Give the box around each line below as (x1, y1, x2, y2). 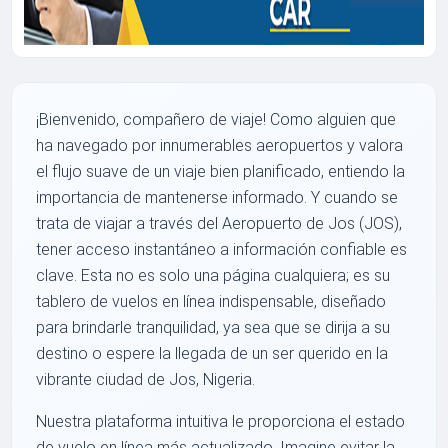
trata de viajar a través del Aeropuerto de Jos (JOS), (36, 214, 403, 234)
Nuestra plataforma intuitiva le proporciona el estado (36, 412, 406, 432)
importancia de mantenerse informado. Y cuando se (36, 188, 399, 208)
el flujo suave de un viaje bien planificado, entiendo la (36, 162, 406, 182)
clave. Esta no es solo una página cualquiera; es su (36, 266, 391, 286)
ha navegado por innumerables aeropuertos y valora (36, 136, 404, 156)
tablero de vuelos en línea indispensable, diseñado (36, 292, 387, 312)
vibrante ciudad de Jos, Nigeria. (36, 370, 256, 390)
